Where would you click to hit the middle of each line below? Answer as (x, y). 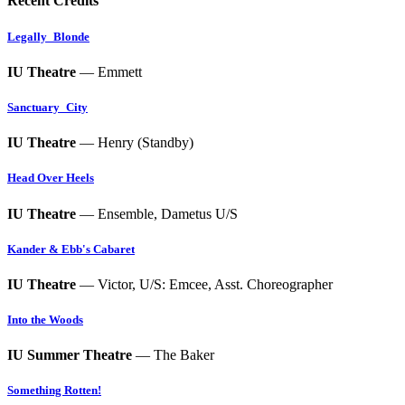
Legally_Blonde (48, 36)
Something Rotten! (54, 391)
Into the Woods (45, 320)
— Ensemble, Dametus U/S (157, 213)
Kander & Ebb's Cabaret (71, 249)
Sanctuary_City (47, 107)
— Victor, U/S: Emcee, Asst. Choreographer (204, 284)
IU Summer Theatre (70, 355)
